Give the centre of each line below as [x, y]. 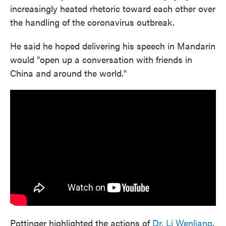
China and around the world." [68, 73]
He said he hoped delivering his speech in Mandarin [113, 46]
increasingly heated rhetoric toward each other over [113, 8]
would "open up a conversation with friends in [101, 59]
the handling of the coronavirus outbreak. [92, 22]
